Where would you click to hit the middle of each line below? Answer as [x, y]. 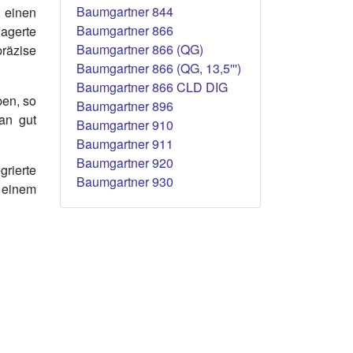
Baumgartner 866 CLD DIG [152, 87]
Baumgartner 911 [125, 144]
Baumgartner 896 [125, 106]
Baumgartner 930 [125, 182]
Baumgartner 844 [125, 11]
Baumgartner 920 [125, 163]
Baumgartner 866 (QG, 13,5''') [159, 68]
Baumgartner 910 [125, 125]
